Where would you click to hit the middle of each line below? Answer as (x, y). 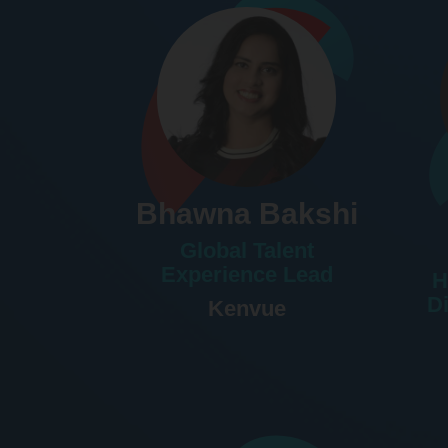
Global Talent (246, 250)
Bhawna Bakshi (246, 213)
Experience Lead (246, 274)
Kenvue (246, 308)
